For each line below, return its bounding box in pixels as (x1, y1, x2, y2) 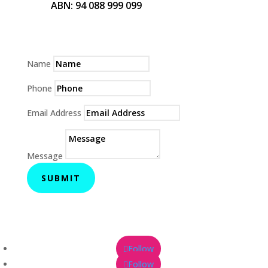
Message (26, 150, 63, 162)
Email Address (26, 107, 81, 118)
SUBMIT (41, 172, 81, 184)
